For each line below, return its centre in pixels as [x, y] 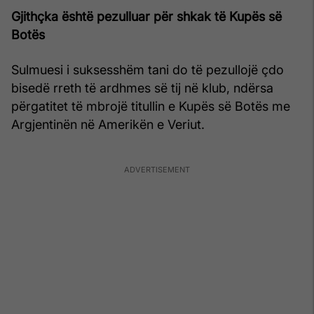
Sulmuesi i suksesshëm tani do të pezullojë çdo [148, 69]
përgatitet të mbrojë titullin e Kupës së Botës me [151, 106]
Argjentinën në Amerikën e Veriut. [108, 124]
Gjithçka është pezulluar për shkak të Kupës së [146, 16]
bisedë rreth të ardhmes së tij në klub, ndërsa [142, 88]
